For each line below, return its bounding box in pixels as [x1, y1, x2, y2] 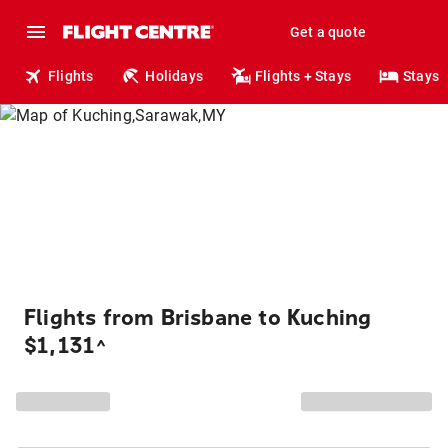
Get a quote [289, 24, 366, 40]
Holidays [145, 68, 204, 84]
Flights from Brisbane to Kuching [24, 305, 372, 331]
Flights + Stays [255, 68, 352, 84]
